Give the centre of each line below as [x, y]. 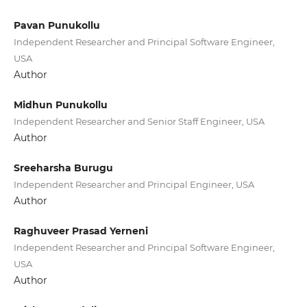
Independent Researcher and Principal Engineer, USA [134, 185]
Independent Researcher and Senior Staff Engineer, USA [139, 122]
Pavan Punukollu [57, 25]
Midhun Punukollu [60, 105]
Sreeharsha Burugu [63, 168]
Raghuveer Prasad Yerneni [81, 231]
